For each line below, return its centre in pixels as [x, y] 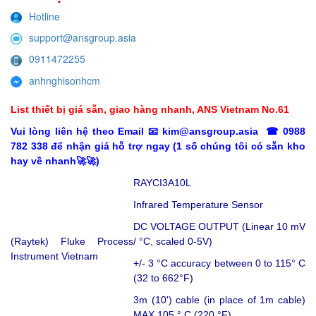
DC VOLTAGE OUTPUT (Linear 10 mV [219, 226]
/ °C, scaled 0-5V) [173, 241]
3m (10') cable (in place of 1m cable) [219, 299]
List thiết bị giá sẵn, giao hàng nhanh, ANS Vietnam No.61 [150, 109]
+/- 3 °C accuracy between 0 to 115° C [219, 263]
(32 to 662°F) [163, 278]
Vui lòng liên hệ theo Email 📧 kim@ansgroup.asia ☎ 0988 [158, 131]
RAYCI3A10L [162, 182]
